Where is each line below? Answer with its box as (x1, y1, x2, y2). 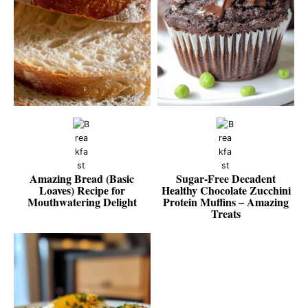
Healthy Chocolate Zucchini (161, 181, 291, 198)
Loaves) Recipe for (38, 181, 125, 198)
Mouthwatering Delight (27, 193, 137, 210)
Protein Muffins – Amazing (163, 193, 289, 210)
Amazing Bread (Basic (30, 170, 135, 186)
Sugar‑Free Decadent (176, 170, 276, 186)
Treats (211, 205, 241, 221)
